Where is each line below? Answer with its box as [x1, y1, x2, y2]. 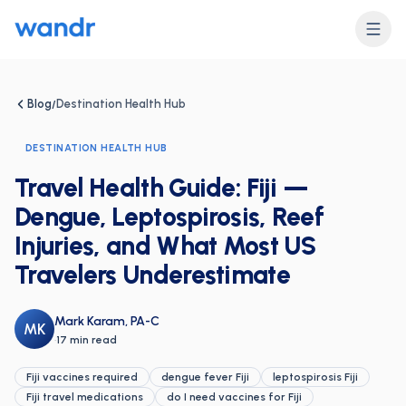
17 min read [56, 333, 117, 346]
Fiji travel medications [26, 391, 143, 403]
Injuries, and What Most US [14, 230, 316, 261]
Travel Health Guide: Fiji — [14, 172, 309, 203]
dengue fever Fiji [161, 371, 249, 383]
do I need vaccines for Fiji [167, 391, 302, 403]
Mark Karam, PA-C [54, 313, 159, 329]
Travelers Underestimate [14, 259, 290, 290]
